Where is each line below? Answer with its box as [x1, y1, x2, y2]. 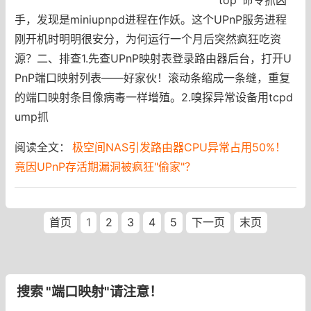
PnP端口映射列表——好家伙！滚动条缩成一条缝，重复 [14, 70, 290, 85]
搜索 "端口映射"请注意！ [17, 283, 162, 300]
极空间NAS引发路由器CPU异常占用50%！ [72, 140, 286, 154]
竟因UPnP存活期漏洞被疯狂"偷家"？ [14, 159, 196, 174]
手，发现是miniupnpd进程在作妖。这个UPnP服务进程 [14, 12, 287, 26]
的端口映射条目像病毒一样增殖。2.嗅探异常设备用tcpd [14, 90, 293, 104]
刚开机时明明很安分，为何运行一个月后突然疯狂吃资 [14, 31, 281, 46]
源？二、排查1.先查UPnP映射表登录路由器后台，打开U [14, 51, 292, 65]
